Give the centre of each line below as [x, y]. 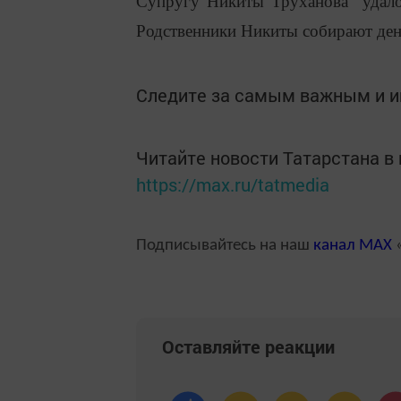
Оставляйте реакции [248, 347]
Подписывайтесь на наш [225, 245]
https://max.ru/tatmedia [233, 184]
